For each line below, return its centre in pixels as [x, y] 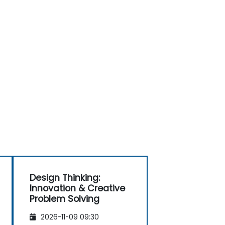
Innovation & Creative [77, 188]
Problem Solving [65, 199]
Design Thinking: [65, 178]
